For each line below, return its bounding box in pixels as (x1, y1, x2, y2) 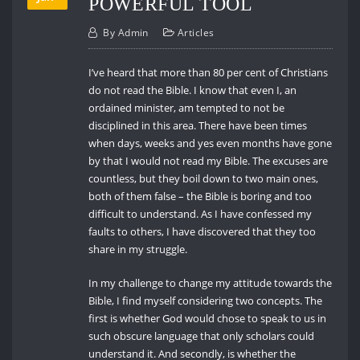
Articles (178, 25, 215, 39)
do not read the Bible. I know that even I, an (88, 82, 297, 97)
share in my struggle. (88, 241, 188, 256)
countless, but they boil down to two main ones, (88, 170, 319, 186)
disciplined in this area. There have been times (88, 117, 308, 133)
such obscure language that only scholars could (88, 329, 315, 344)
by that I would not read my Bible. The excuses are (88, 153, 329, 168)
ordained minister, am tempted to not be (88, 100, 285, 115)
